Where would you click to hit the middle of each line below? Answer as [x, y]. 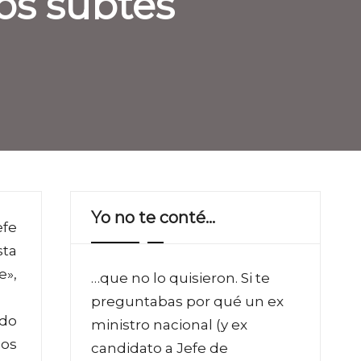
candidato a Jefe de [160, 348]
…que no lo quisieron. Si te [180, 278]
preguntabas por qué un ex [187, 301]
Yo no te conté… [153, 217]
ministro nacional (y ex [169, 324]
